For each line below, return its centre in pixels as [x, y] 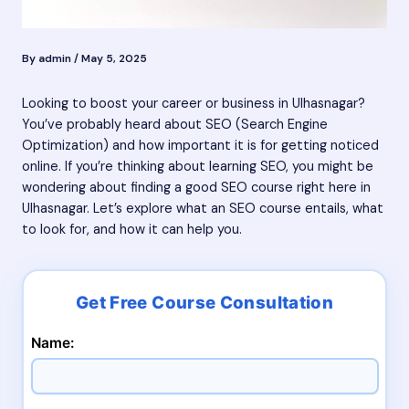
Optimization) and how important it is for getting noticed [200, 146]
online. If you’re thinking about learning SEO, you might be [198, 167]
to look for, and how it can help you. [132, 230]
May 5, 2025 [114, 59]
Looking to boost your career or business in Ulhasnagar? [194, 104]
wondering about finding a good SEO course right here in [196, 188]
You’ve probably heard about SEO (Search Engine [175, 125]
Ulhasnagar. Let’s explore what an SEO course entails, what [203, 209]
